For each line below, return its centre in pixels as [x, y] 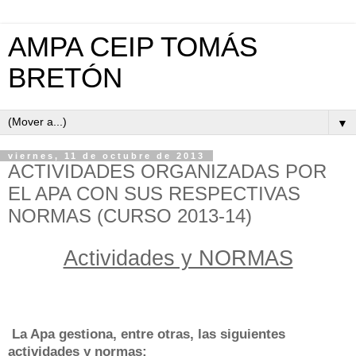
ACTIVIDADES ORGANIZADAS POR [167, 171]
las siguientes [242, 333]
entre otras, [159, 333]
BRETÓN [65, 78]
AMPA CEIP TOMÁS [133, 47]
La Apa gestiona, [64, 333]
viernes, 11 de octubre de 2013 [106, 156]
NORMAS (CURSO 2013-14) [130, 216]
